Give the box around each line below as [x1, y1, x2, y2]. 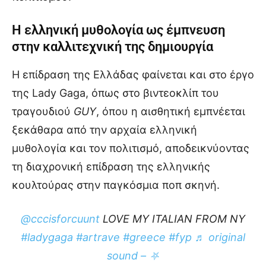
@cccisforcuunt [21, 212, 100, 225]
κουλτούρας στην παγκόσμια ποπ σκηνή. [12, 178, 220, 191]
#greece [123, 230, 166, 243]
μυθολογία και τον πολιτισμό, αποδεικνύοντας [12, 141, 249, 154]
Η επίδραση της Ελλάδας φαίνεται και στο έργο [12, 68, 254, 81]
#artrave [76, 230, 120, 243]
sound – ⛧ [106, 249, 160, 262]
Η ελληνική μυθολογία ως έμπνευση [12, 22, 225, 37]
